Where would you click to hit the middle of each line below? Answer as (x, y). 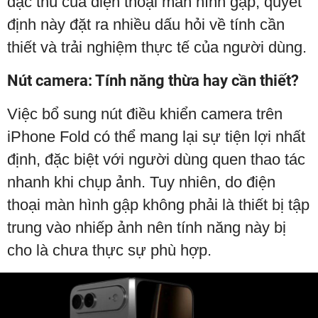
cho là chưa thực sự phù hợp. (109, 250)
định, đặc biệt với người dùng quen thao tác (156, 159)
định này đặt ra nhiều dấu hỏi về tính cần (146, 24)
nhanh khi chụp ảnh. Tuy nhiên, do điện (141, 182)
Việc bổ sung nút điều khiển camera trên (145, 114)
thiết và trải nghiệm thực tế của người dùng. (157, 47)
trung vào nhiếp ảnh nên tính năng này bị (147, 227)
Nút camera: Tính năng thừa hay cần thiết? (153, 81)
